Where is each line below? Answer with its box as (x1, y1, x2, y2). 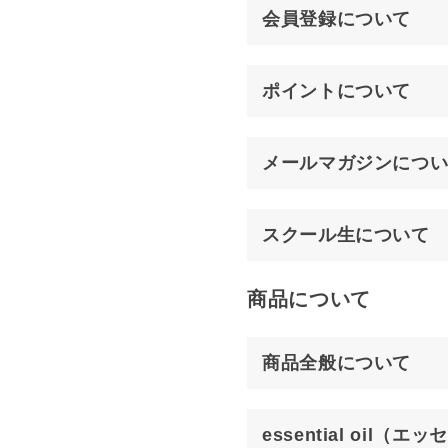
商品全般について (262, 353, 412, 373)
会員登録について (262, 9, 412, 29)
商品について (247, 288, 371, 310)
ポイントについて (262, 81, 412, 101)
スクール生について (262, 225, 430, 245)
